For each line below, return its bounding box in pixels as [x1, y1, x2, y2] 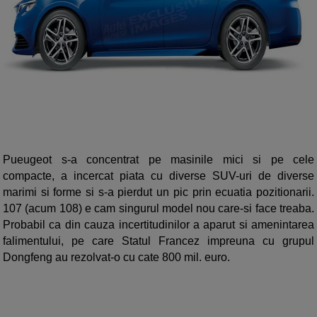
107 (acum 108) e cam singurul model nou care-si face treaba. [3, 202, 314, 215]
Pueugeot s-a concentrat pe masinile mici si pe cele [3, 154, 314, 166]
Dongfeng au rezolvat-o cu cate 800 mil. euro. [3, 251, 230, 264]
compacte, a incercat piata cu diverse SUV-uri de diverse [3, 170, 314, 183]
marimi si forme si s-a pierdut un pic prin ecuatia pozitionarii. [3, 186, 314, 199]
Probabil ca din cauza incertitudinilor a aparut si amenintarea [3, 219, 314, 231]
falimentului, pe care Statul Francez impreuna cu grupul [3, 235, 314, 248]
